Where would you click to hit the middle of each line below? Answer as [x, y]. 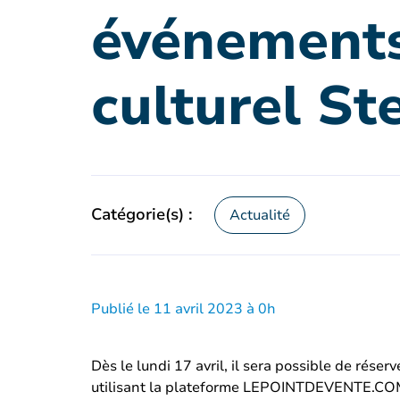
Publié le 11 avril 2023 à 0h [183, 309]
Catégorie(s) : [142, 215]
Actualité [260, 216]
